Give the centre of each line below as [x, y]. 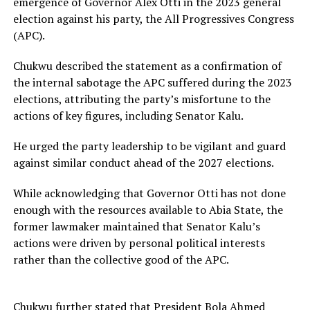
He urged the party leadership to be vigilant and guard [149, 146]
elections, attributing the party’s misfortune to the [142, 99]
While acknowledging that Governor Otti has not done [149, 193]
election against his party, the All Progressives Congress [153, 18]
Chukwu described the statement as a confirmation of [147, 65]
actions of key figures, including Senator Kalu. [128, 115]
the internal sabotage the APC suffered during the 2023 [152, 82]
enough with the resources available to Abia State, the [148, 209]
